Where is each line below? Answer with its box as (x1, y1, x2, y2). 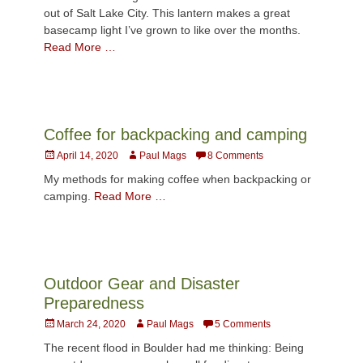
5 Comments (215, 318, 271, 330)
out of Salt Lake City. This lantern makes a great (44, 6, 290, 19)
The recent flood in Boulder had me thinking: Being (44, 340, 304, 354)
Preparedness (44, 293, 144, 312)
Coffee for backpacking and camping (44, 125, 307, 143)
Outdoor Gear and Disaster (44, 274, 240, 293)
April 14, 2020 (57, 149, 118, 161)
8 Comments (207, 149, 263, 161)
